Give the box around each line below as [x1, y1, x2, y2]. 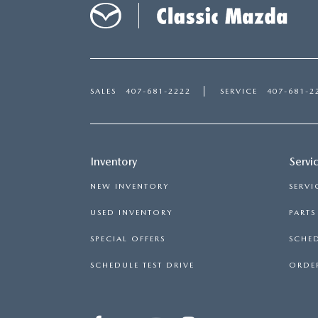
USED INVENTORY [90, 208, 172, 218]
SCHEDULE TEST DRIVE [90, 261, 194, 270]
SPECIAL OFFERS [90, 234, 165, 244]
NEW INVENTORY [90, 182, 169, 192]
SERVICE [220, 87, 258, 97]
